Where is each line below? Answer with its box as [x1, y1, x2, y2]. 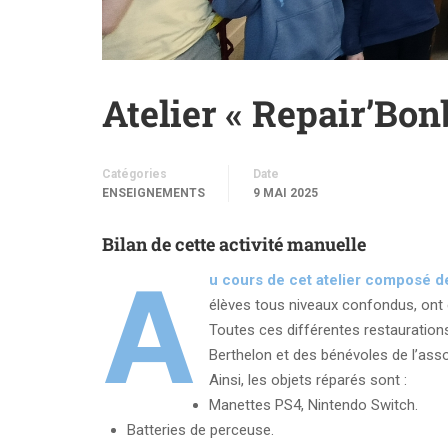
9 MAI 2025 [253, 185, 318, 200]
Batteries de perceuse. [127, 420, 274, 439]
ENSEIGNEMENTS [102, 185, 205, 200]
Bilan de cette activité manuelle [102, 231, 366, 256]
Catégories [102, 166, 167, 181]
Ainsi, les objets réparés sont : [208, 370, 407, 389]
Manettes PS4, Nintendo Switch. [208, 395, 418, 414]
